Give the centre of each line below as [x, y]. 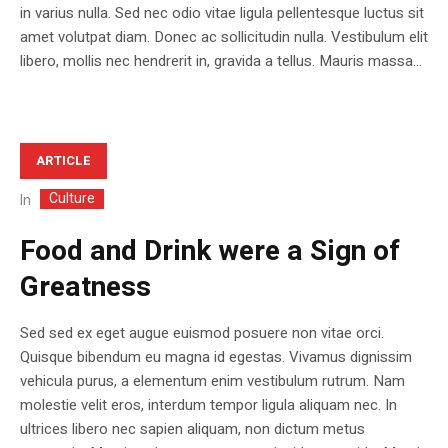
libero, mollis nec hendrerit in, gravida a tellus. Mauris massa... [221, 60]
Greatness [85, 288]
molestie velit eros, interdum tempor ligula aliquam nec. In [208, 405]
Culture [72, 199]
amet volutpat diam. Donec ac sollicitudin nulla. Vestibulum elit [224, 36]
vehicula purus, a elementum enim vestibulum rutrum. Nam [212, 381]
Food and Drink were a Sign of [210, 252]
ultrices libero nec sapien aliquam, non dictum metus [192, 429]
